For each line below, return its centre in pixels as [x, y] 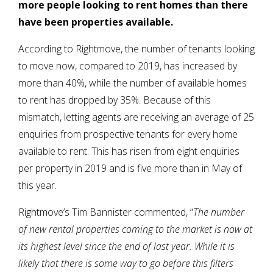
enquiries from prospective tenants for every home [128, 134]
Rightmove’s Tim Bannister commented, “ [106, 212]
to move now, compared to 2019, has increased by [128, 66]
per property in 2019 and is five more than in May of [130, 168]
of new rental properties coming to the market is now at [135, 229]
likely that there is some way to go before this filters [126, 264]
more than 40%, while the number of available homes [133, 83]
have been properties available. [96, 22]
